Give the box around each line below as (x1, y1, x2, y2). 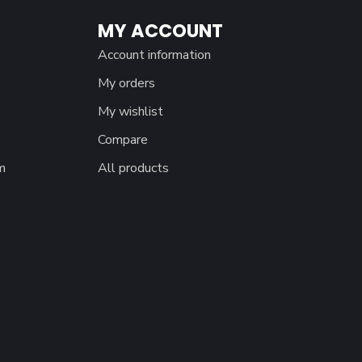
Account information (98, 46, 211, 65)
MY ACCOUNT (98, 18, 223, 44)
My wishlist (98, 103, 163, 121)
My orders (98, 74, 155, 93)
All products (98, 159, 169, 178)
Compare (98, 131, 148, 149)
